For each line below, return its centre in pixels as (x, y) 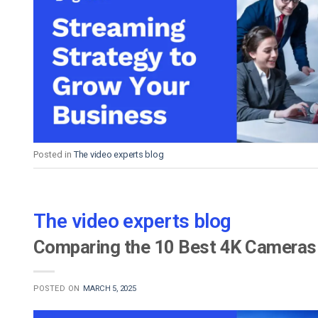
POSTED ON (58, 288)
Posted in (54, 154)
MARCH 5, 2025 (109, 288)
